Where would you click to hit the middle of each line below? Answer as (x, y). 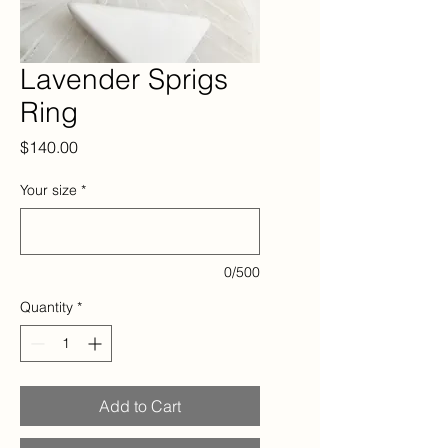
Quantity (46, 306)
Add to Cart (140, 405)
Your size (48, 189)
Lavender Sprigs (124, 78)
